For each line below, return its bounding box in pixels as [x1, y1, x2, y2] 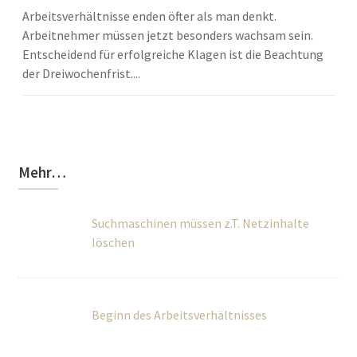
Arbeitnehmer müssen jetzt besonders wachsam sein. [22, 27, 313, 43]
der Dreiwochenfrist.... [22, 65, 140, 81]
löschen [18, 234, 61, 250]
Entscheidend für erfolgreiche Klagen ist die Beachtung [22, 46, 324, 62]
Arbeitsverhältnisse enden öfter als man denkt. [22, 8, 277, 24]
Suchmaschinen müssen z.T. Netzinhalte [91, 215, 309, 231]
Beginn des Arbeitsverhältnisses [91, 289, 267, 305]
